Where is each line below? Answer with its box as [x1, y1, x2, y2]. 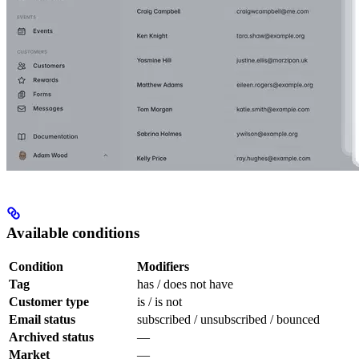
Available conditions [6, 224, 139, 242]
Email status [9, 313, 75, 327]
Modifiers [137, 260, 189, 274]
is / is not [137, 295, 182, 309]
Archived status [9, 330, 94, 345]
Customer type [9, 295, 89, 309]
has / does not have [137, 277, 233, 292]
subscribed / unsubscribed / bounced [137, 313, 320, 327]
